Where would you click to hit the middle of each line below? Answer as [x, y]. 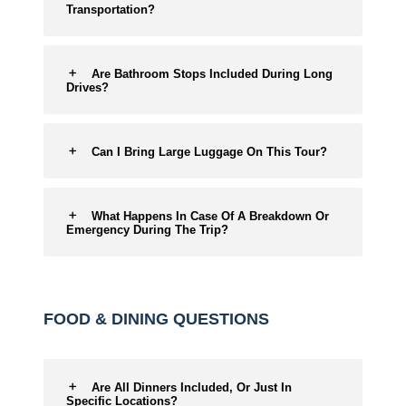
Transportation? [111, 10]
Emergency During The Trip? [147, 230]
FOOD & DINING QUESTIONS [156, 319]
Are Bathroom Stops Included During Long [212, 74]
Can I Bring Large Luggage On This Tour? [209, 152]
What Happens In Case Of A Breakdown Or [210, 216]
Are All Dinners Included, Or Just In [192, 387]
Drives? [87, 87]
